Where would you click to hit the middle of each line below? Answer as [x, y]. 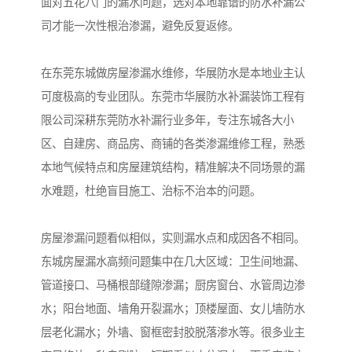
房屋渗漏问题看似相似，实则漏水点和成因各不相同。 [173, 238]
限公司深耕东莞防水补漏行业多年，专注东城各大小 [167, 121]
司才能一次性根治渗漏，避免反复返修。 [140, 26]
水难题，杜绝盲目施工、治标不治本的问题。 [151, 191]
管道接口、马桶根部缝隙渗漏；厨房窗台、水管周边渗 [173, 286]
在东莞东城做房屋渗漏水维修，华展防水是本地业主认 [173, 73]
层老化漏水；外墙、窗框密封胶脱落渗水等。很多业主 [173, 333]
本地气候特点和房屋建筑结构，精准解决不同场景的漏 [173, 168]
